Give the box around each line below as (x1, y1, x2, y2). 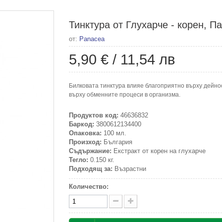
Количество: (69, 183, 109, 190)
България (102, 138, 132, 146)
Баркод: (69, 120, 94, 128)
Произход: (69, 138, 102, 146)
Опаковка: (69, 129, 102, 137)
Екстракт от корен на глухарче (111, 147, 206, 155)
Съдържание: (69, 147, 111, 155)
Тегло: (69, 156, 88, 164)
